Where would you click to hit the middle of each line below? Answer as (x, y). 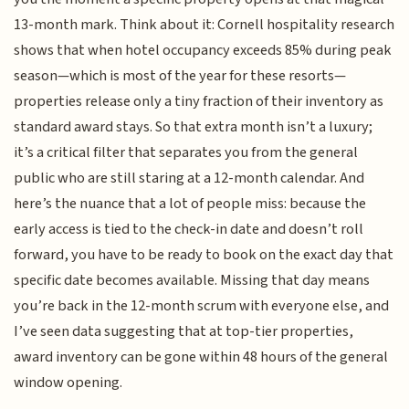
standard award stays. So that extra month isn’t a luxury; (194, 127)
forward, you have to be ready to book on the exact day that (204, 255)
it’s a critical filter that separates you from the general (186, 153)
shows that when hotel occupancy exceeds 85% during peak (203, 51)
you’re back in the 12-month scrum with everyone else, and (202, 306)
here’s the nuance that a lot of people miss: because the (190, 204)
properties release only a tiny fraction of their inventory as (199, 102)
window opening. (68, 383)
